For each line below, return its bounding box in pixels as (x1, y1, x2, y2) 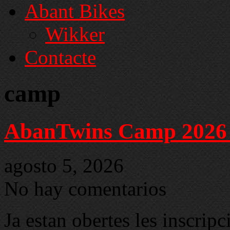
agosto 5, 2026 (4, 154, 124, 177)
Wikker (45, 23, 105, 45)
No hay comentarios (4, 177, 166, 200)
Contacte (25, 46, 96, 68)
